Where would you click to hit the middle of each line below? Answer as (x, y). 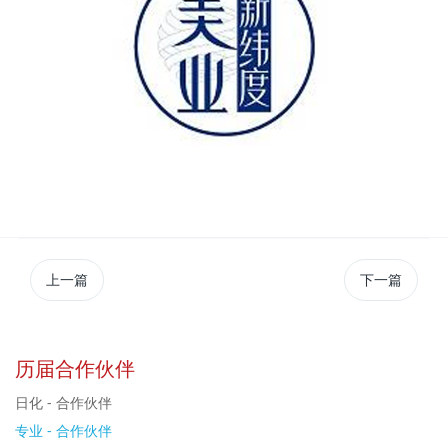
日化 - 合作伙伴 (63, 402)
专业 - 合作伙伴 (63, 430)
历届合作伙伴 (75, 368)
